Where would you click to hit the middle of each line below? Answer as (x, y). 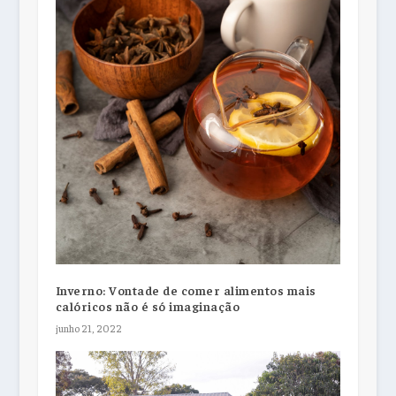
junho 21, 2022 (88, 327)
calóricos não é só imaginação (148, 305)
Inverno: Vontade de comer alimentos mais (186, 289)
